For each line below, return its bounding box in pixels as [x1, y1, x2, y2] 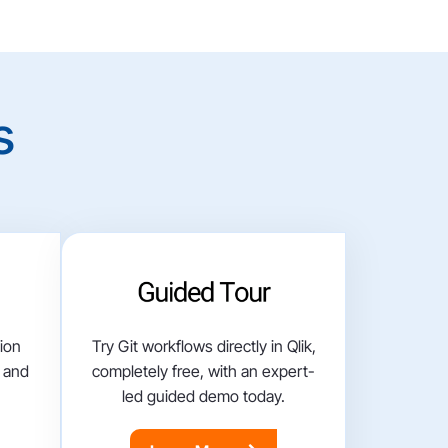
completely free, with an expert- [92, 361, 315, 382]
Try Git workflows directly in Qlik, [91, 336, 316, 357]
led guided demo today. [122, 386, 285, 407]
